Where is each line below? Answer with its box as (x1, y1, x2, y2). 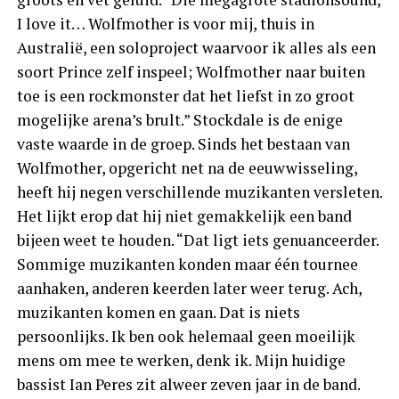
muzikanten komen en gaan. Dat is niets (16, 302, 300, 323)
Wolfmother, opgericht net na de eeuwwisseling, (16, 158, 357, 179)
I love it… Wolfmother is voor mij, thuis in (16, 13, 314, 35)
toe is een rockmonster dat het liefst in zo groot (16, 85, 354, 107)
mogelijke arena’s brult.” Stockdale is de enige (16, 110, 343, 131)
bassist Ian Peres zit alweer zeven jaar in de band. (16, 374, 360, 395)
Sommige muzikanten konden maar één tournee (16, 254, 358, 275)
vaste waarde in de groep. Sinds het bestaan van (16, 134, 350, 155)
